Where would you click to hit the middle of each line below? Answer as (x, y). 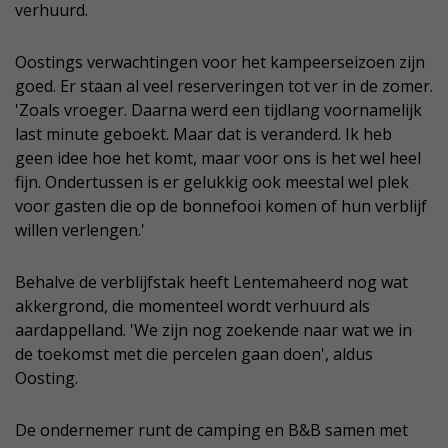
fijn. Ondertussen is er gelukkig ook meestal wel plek (212, 181)
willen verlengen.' (80, 229)
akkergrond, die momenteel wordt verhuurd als (192, 305)
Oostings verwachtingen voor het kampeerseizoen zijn (220, 61)
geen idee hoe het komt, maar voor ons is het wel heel (218, 157)
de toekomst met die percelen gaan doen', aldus (194, 353)
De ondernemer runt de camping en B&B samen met (211, 429)
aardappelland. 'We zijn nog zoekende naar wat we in (213, 329)
